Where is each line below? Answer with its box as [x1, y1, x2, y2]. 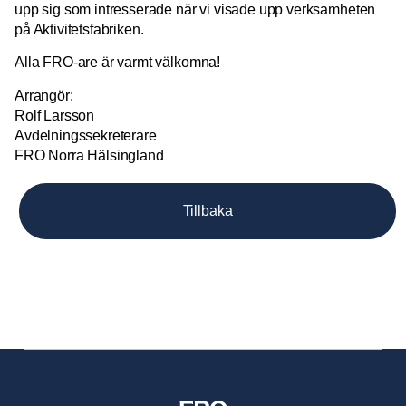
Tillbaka [182, 202, 233, 218]
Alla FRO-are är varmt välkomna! [14, 54, 221, 71]
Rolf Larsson [14, 107, 95, 123]
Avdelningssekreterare [14, 127, 157, 143]
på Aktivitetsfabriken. [14, 21, 144, 37]
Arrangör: [14, 87, 73, 103]
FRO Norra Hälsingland [14, 147, 164, 163]
